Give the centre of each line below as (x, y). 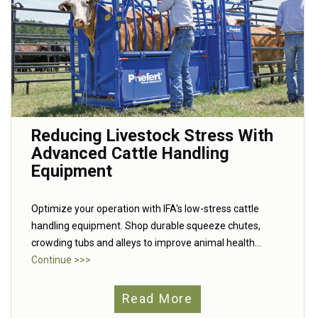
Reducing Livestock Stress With (152, 135)
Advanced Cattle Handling (130, 153)
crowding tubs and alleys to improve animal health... (146, 242)
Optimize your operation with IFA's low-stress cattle (145, 208)
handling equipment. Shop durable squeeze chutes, (146, 225)
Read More (158, 299)
